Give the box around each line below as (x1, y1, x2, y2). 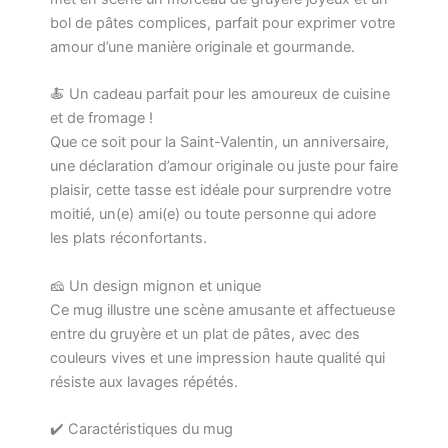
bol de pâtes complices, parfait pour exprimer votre (50, 13, 395, 32)
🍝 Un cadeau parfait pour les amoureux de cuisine (50, 85, 390, 104)
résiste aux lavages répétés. (50, 372, 238, 391)
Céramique (29, 58, 100, 76)
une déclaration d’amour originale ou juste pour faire (50, 157, 398, 176)
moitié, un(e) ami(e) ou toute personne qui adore (50, 205, 376, 224)
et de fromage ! (50, 109, 153, 128)
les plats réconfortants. (50, 229, 207, 248)
